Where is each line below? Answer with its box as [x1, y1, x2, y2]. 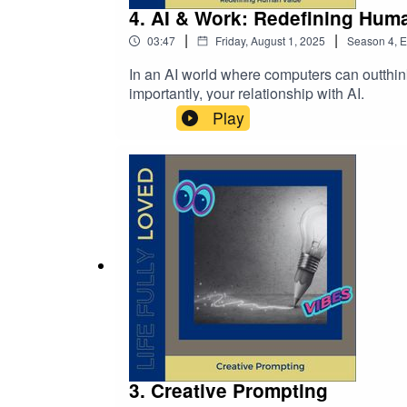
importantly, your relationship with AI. [129, 82, 364, 104]
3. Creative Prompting [129, 376, 328, 403]
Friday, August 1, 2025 [215, 32, 325, 48]
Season [347, 32, 385, 48]
